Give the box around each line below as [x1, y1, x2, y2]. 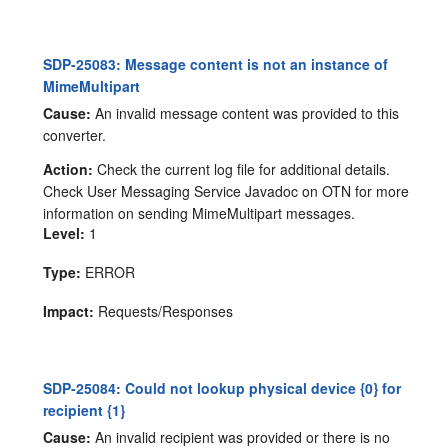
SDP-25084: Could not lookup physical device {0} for [43, 378, 402, 399]
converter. [43, 125, 107, 146]
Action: [43, 159, 94, 180]
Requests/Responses [94, 301, 234, 322]
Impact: [43, 301, 95, 322]
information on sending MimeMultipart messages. [43, 203, 356, 224]
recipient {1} [43, 400, 126, 421]
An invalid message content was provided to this [91, 103, 400, 124]
